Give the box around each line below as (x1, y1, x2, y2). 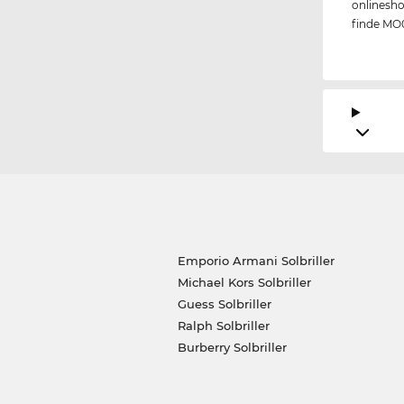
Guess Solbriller (177, 297, 271, 312)
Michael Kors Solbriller (177, 275, 311, 290)
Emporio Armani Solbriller (177, 253, 335, 269)
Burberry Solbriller (177, 340, 287, 355)
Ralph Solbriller (177, 318, 270, 334)
